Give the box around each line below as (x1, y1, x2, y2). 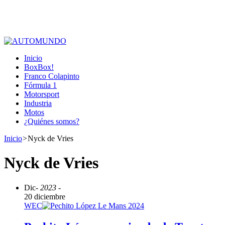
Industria (24, 99, 52, 107)
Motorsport (24, 90, 59, 98)
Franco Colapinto (24, 72, 79, 80)
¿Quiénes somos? (24, 117, 79, 126)
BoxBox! (24, 63, 54, 71)
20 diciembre (24, 192, 65, 201)
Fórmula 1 (24, 81, 57, 89)
